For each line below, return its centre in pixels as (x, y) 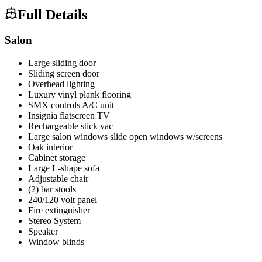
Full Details (52, 14)
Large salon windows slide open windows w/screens (125, 137)
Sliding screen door (64, 74)
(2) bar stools (52, 189)
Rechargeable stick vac (70, 126)
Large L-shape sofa (64, 168)
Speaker (43, 232)
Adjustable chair (58, 179)
